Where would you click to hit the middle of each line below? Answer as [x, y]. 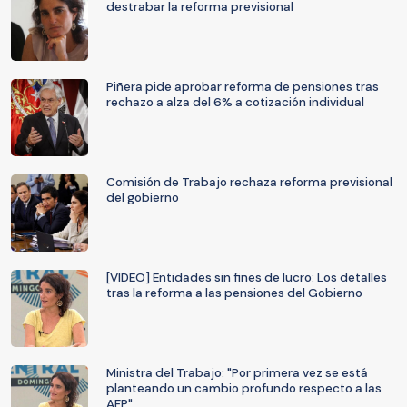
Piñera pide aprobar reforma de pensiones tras [243, 87]
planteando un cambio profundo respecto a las [244, 388]
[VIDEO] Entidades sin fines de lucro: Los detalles [247, 278]
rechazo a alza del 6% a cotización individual [235, 102]
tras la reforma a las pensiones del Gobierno [234, 293]
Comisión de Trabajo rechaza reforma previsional [249, 182]
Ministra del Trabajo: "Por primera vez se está [237, 373]
